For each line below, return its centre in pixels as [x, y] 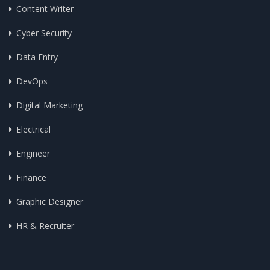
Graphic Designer [50, 202]
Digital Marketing [49, 105]
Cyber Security [44, 33]
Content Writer [45, 9]
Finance [31, 177]
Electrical [33, 129]
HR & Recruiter [45, 226]
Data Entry [37, 57]
